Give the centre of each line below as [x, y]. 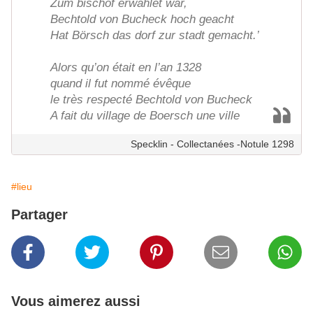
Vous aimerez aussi [76, 301]
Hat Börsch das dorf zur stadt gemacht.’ [155, 36]
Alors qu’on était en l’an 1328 [126, 68]
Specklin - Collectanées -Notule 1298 [212, 144]
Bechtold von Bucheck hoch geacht [142, 20]
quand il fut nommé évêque [121, 84]
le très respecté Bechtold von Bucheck [151, 100]
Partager [39, 215]
